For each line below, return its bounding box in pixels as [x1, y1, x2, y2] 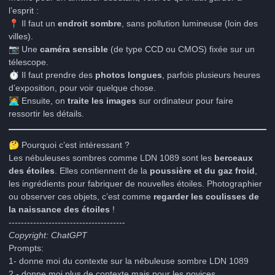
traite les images [68, 95, 136, 106]
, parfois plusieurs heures [162, 69, 260, 80]
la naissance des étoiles [9, 204, 110, 214]
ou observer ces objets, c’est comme [9, 191, 153, 201]
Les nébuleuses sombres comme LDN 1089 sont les [9, 152, 214, 163]
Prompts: [9, 242, 44, 253]
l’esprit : [9, 5, 39, 15]
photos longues [95, 69, 162, 80]
